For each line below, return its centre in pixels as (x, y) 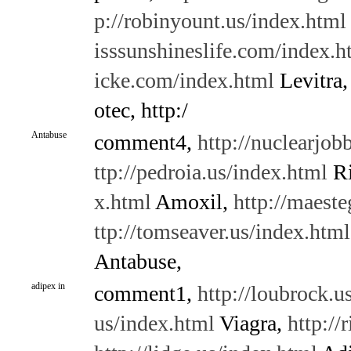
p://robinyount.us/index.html (220, 21)
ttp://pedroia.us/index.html (210, 172)
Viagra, (251, 323)
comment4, (145, 142)
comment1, (145, 293)
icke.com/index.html (184, 80)
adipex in (48, 286)
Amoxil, (192, 202)
